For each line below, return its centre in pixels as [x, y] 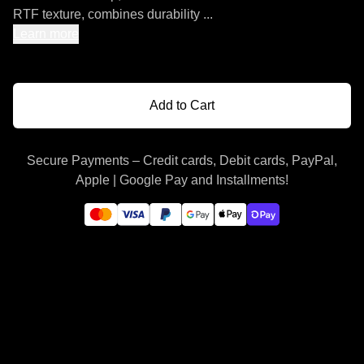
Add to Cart [182, 105]
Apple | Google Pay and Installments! [182, 180]
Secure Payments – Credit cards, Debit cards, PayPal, [182, 160]
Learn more [46, 34]
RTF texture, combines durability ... [113, 14]
